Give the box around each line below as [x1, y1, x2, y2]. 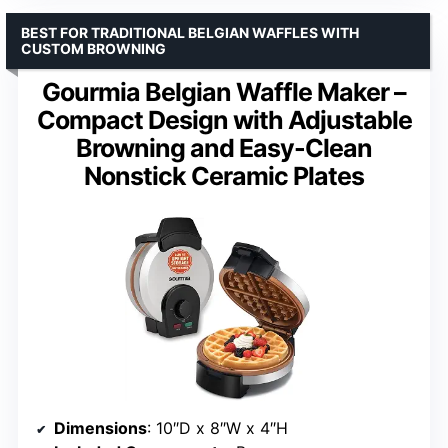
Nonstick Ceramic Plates [84, 161, 364, 192]
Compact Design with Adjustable [36, 105, 412, 136]
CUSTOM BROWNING [21, 40, 166, 58]
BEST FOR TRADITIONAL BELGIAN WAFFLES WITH [21, 24, 359, 42]
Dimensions [54, 418, 147, 439]
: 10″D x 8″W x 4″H [147, 418, 288, 439]
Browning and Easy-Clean [76, 133, 372, 164]
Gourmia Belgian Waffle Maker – [42, 77, 406, 108]
